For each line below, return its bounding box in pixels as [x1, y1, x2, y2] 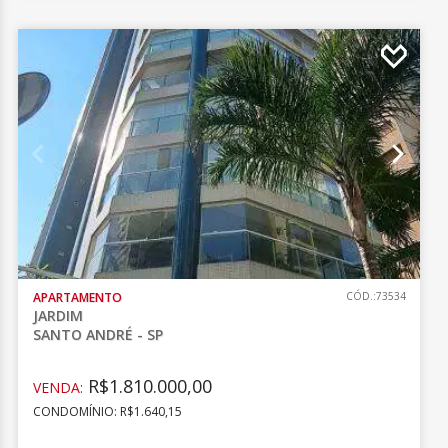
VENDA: [33, 378, 84, 397]
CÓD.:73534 [345, 289, 406, 303]
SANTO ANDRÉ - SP [33, 325, 164, 344]
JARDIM [33, 306, 84, 325]
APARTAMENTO [33, 289, 123, 306]
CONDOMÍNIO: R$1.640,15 [33, 403, 183, 420]
